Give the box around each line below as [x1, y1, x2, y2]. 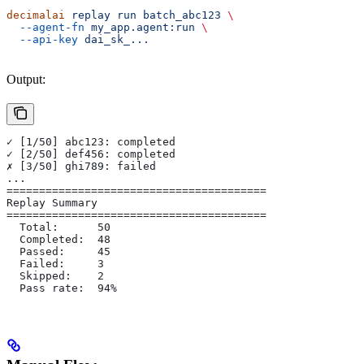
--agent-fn [6, 21, 84, 34]
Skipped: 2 [6, 270, 104, 283]
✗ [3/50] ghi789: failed [6, 160, 156, 173]
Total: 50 [6, 221, 110, 234]
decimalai [6, 9, 65, 22]
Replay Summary [6, 197, 97, 210]
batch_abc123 [136, 9, 221, 22]
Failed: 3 [6, 258, 104, 271]
